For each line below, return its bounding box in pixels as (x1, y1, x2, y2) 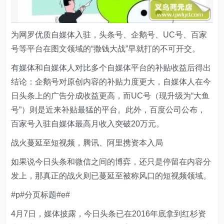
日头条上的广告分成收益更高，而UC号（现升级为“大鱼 (11, 91, 210, 100)
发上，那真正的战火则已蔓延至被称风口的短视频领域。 (11, 171, 211, 180)
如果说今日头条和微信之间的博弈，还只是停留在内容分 (11, 157, 211, 166)
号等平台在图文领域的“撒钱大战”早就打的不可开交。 (11, 44, 200, 53)
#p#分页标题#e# (11, 190, 70, 199)
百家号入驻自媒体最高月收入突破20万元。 (11, 119, 164, 128)
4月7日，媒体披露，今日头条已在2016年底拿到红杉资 (11, 209, 206, 218)
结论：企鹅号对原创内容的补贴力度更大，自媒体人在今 (11, 77, 211, 86)
